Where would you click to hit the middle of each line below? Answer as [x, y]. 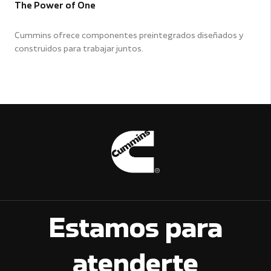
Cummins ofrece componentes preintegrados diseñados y [129, 35]
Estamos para [135, 230]
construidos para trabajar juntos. [79, 49]
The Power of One [55, 6]
